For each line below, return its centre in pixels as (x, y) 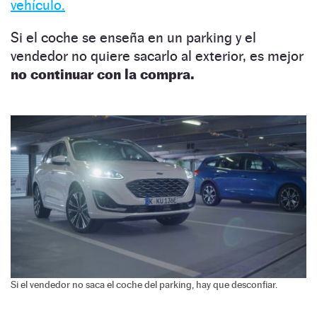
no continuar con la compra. (102, 74)
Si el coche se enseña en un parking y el (133, 37)
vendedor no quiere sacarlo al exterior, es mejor (157, 56)
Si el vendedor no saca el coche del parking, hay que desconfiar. (144, 284)
